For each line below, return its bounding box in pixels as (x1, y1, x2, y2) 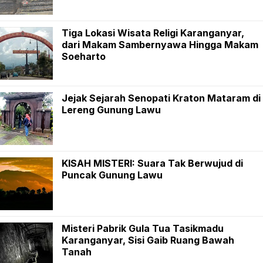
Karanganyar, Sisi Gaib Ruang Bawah (62, 234, 234, 246)
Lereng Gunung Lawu (62, 103, 161, 116)
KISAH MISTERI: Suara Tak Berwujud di (62, 157, 243, 169)
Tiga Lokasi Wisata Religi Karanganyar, (62, 26, 244, 39)
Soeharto (62, 50, 106, 62)
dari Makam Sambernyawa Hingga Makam (62, 38, 258, 50)
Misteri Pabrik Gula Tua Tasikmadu (62, 222, 224, 234)
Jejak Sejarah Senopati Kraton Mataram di (62, 92, 261, 104)
